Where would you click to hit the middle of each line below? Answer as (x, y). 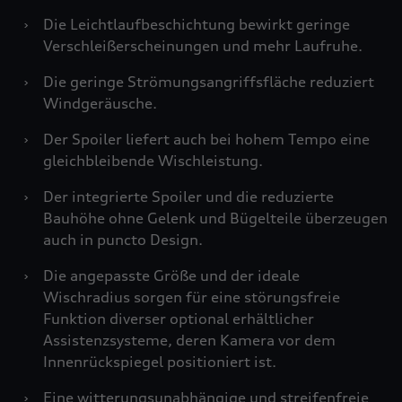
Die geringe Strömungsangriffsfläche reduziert (209, 82)
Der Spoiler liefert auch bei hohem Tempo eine (206, 139)
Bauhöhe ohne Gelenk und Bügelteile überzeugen (215, 218)
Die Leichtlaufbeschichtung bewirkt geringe (197, 24)
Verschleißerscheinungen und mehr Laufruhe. (203, 46)
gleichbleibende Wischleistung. (153, 161)
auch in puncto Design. (123, 240)
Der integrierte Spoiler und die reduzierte (188, 197)
